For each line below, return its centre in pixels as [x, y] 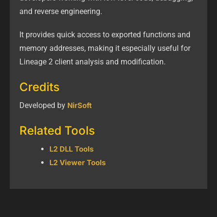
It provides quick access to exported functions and [105, 35]
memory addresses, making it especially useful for [105, 48]
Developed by [43, 106]
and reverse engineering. [61, 12]
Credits [39, 87]
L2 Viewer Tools [77, 163]
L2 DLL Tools [71, 149]
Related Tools [57, 131]
